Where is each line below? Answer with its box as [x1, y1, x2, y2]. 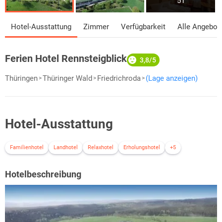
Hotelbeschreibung [5, 169, 81, 180]
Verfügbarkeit [121, 22, 166, 32]
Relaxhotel [88, 144, 113, 151]
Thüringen [5, 74, 38, 83]
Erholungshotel [123, 144, 160, 151]
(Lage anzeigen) [146, 74, 198, 83]
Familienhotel [10, 144, 44, 151]
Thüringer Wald [43, 74, 92, 83]
